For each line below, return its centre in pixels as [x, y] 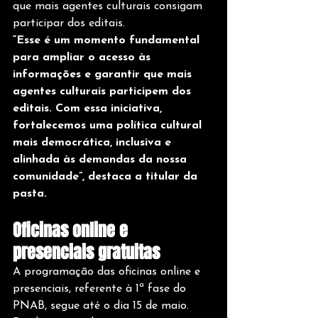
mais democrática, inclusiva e [94, 143]
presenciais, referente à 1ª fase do [101, 289]
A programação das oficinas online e [108, 272]
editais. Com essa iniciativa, [89, 109]
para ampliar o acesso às [83, 57]
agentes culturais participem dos [104, 92]
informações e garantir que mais [104, 75]
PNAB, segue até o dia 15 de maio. [103, 306]
